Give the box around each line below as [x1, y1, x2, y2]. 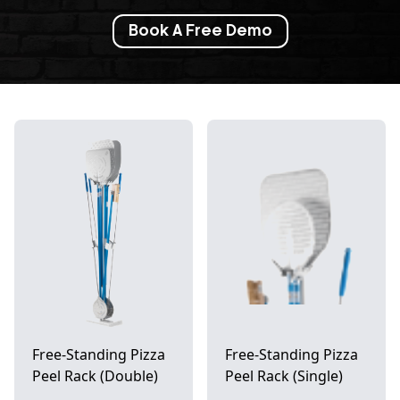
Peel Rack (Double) [32, 366, 158, 386]
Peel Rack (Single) [225, 366, 344, 386]
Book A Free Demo [128, 24, 272, 38]
